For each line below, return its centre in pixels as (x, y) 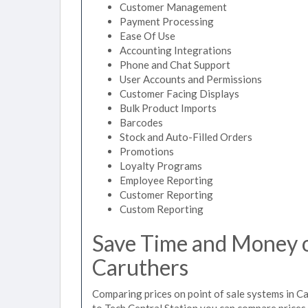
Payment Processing (167, 21)
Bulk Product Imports (168, 108)
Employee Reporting (166, 180)
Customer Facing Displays (179, 93)
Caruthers (140, 267)
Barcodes (141, 122)
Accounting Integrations (176, 50)
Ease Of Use (147, 36)
